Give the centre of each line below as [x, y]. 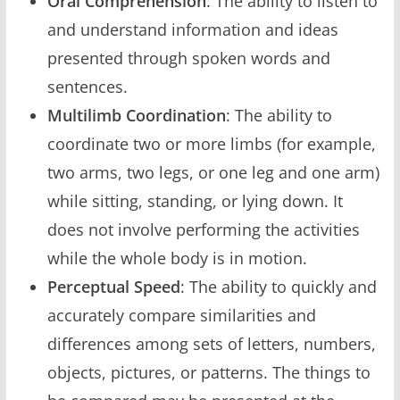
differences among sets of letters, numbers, [211, 343]
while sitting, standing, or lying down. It [195, 200]
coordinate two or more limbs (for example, [211, 143]
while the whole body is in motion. [177, 258]
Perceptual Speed [113, 286]
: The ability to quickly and [278, 286]
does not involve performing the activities [203, 229]
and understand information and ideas [192, 29]
